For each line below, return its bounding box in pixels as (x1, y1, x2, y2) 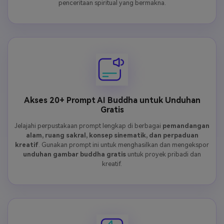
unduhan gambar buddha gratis (23, 150, 126, 158)
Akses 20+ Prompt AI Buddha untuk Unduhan (23, 95, 200, 105)
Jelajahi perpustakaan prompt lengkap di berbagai (14, 122, 162, 130)
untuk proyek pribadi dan (126, 150, 201, 158)
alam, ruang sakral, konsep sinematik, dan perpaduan (25, 131, 198, 139)
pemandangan (162, 122, 209, 130)
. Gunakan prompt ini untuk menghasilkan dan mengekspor (38, 141, 209, 149)
